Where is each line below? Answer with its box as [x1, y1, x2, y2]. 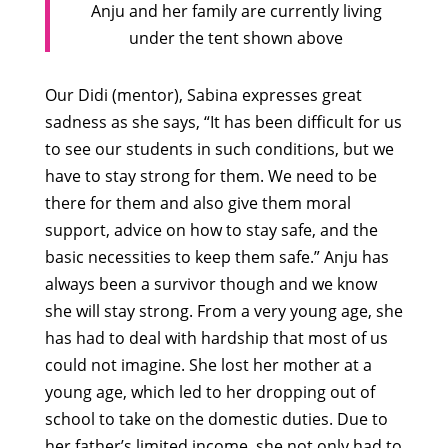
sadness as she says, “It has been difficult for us [44, 110, 402, 133]
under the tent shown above [129, 26, 344, 49]
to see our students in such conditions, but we [44, 137, 394, 160]
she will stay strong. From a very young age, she [44, 299, 403, 322]
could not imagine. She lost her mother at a [44, 353, 372, 376]
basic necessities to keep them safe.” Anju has [44, 245, 389, 268]
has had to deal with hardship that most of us [44, 326, 388, 349]
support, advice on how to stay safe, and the [44, 218, 378, 241]
